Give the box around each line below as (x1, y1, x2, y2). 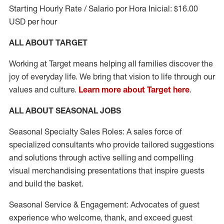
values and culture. (9, 84, 78, 94)
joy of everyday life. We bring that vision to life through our (9, 71, 215, 81)
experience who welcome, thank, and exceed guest (9, 212, 192, 222)
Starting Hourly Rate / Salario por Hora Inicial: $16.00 (9, 3, 198, 13)
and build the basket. (9, 178, 83, 188)
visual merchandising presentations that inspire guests (9, 165, 204, 175)
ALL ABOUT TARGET (9, 37, 87, 47)
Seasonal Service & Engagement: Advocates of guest (9, 199, 199, 209)
